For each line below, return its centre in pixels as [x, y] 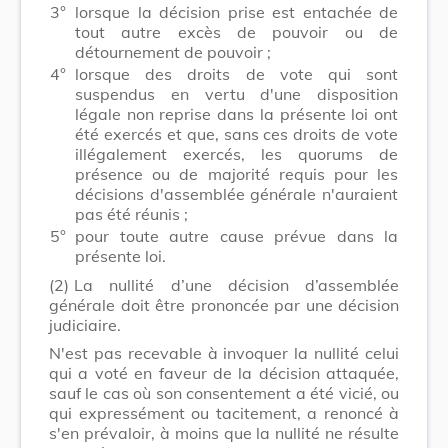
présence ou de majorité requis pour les [236, 173]
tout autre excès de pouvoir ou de [236, 31]
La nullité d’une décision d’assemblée [236, 284]
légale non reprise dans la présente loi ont [236, 113]
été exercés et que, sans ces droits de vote [236, 133]
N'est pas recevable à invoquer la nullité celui [224, 352]
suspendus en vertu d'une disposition [236, 93]
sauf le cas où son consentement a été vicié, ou [224, 392]
